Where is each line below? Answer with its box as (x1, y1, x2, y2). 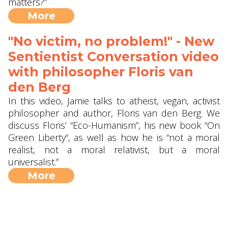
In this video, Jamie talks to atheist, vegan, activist (8, 95, 220, 107)
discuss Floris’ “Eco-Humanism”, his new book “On (8, 119, 220, 131)
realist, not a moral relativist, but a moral (8, 144, 220, 156)
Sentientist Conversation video (8, 49, 219, 64)
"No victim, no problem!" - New (8, 34, 214, 49)
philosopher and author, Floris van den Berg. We (8, 107, 220, 119)
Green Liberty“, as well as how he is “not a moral (8, 131, 220, 144)
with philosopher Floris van (8, 64, 193, 79)
